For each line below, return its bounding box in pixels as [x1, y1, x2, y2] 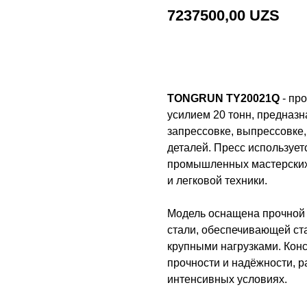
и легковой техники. [167, 174, 267, 186]
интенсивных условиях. [167, 273, 287, 285]
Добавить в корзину [188, 48, 286, 60]
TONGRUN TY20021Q [167, 92, 280, 104]
